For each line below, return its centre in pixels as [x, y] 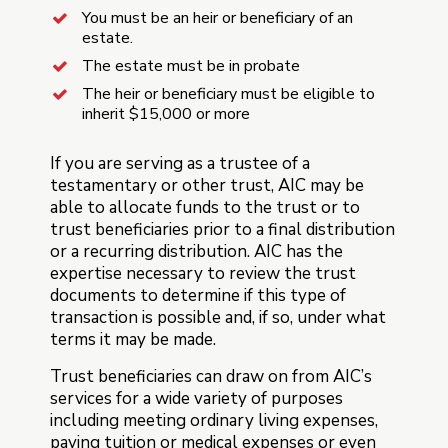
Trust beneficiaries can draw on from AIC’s [211, 376]
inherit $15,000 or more [166, 114]
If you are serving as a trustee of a [180, 163]
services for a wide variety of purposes [196, 398]
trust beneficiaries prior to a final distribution [222, 229]
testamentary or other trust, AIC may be [207, 185]
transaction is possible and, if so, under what [218, 317]
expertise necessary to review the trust [203, 273]
